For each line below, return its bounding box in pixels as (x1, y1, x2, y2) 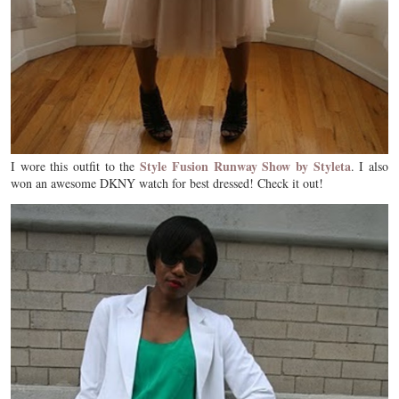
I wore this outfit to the (11, 157, 141, 175)
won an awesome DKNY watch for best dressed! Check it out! (11, 174, 323, 191)
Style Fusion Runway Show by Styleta (140, 156, 351, 175)
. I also (350, 157, 389, 175)
